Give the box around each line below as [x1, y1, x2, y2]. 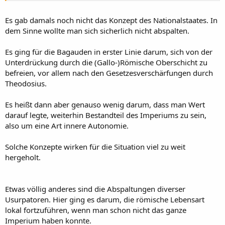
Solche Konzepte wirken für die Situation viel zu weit [5, 142, 185, 152]
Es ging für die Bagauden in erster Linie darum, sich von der [5, 47, 212, 57]
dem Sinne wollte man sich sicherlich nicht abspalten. [5, 26, 189, 36]
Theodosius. [5, 78, 47, 89]
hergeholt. [5, 152, 41, 163]
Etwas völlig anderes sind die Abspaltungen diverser [5, 184, 185, 194]
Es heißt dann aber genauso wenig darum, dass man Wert [5, 99, 205, 110]
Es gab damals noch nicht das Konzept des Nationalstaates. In [5, 15, 217, 26]
